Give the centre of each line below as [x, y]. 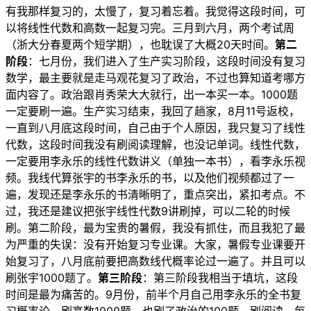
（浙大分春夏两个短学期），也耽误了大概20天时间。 [140, 45]
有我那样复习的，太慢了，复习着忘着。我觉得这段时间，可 [155, 11]
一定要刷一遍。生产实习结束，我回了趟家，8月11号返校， [153, 111]
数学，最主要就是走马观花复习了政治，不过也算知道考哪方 [155, 78]
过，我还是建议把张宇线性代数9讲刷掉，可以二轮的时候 [148, 211]
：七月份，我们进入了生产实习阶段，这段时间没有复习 [167, 61]
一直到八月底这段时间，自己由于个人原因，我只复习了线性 [155, 128]
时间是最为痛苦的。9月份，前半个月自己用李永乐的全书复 [153, 295]
